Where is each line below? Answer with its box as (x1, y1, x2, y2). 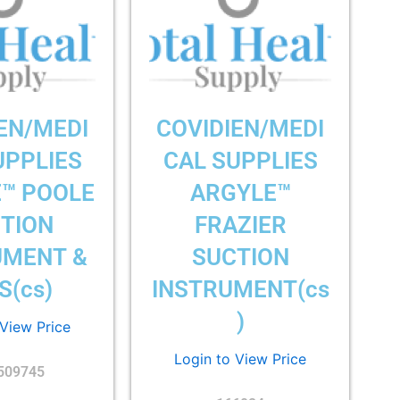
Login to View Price (174, 350, 307, 369)
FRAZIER (194, 211, 287, 238)
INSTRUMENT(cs (151, 275, 329, 303)
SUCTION (191, 243, 289, 271)
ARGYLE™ (189, 179, 291, 206)
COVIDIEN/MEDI (156, 114, 325, 142)
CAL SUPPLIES (162, 146, 318, 174)
